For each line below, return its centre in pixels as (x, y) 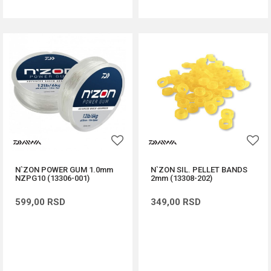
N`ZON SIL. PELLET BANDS (199, 170)
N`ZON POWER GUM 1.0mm (64, 170)
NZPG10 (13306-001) (52, 178)
